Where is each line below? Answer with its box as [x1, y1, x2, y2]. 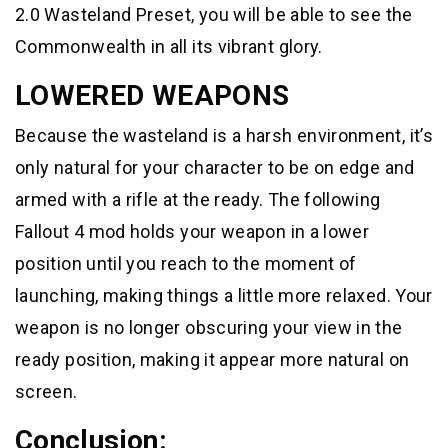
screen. [15, 381, 78, 403]
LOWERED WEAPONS [15, 79, 290, 113]
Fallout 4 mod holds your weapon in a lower [15, 221, 370, 243]
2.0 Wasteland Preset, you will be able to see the [15, 4, 413, 26]
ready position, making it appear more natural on [15, 349, 410, 371]
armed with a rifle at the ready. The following [15, 189, 381, 211]
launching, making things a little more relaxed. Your [15, 285, 433, 307]
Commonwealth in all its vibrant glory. [15, 36, 323, 58]
